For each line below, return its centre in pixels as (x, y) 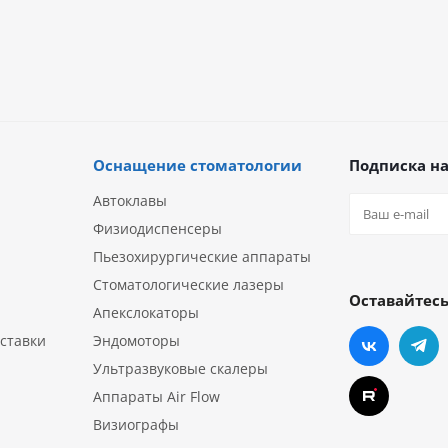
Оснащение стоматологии (197, 165)
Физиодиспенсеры (157, 228)
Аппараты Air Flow (156, 396)
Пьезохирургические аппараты (202, 256)
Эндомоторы (136, 340)
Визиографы (136, 424)
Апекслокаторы (146, 312)
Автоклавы (130, 200)
